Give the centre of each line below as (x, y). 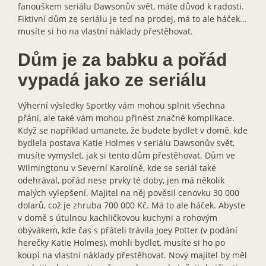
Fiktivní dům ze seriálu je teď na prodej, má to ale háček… (132, 19)
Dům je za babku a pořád (122, 60)
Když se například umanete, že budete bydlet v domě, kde (133, 130)
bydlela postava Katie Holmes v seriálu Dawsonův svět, (126, 143)
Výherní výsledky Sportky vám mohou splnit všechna (121, 105)
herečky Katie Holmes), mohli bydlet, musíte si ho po (121, 243)
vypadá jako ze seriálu (112, 80)
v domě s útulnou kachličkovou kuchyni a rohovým (118, 218)
